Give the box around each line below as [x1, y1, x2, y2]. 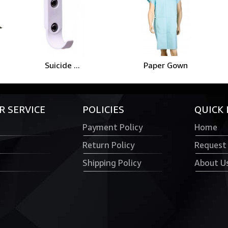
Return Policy [82, 140, 134, 150]
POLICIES [82, 104, 124, 115]
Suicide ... [45, 60, 80, 70]
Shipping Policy [82, 158, 141, 168]
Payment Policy [82, 122, 142, 132]
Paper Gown [143, 60, 188, 70]
